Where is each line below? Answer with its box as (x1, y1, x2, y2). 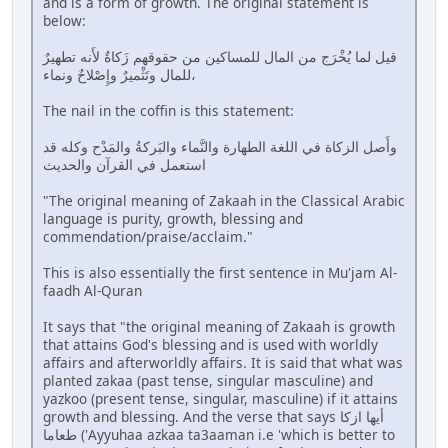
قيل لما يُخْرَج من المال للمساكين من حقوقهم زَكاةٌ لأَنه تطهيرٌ (43, 46, 397, 66)
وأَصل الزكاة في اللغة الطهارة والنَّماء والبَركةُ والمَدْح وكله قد (43, 136, 397, 156)
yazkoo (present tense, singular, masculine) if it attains (43, 388, 398, 408)
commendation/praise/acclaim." (43, 226, 253, 246)
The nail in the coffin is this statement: (43, 100, 294, 120)
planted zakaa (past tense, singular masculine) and (43, 370, 373, 390)
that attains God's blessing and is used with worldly (43, 334, 378, 354)
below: (43, 10, 86, 30)
